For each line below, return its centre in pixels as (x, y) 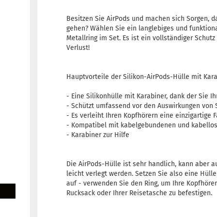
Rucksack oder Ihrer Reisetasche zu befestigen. (139, 193)
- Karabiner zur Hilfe (98, 135)
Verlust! (78, 48)
